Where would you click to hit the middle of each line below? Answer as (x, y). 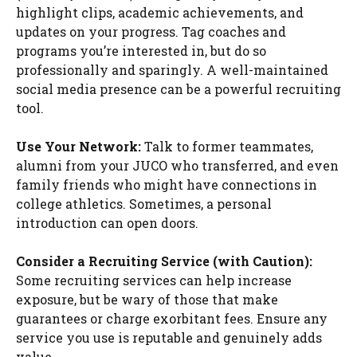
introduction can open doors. (107, 222)
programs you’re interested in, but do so (141, 50)
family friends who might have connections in (167, 184)
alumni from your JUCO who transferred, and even (177, 165)
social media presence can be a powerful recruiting (178, 88)
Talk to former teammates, (227, 146)
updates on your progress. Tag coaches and (151, 31)
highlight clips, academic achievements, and (160, 12)
